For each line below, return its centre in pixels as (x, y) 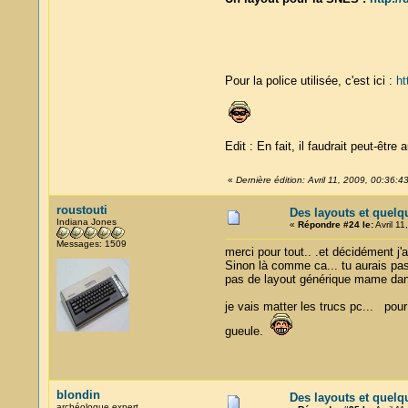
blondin (78, 395)
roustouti (82, 210)
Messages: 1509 (91, 244)
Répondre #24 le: (335, 224)
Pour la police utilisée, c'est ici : (310, 81)
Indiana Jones (86, 222)
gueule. (247, 331)
